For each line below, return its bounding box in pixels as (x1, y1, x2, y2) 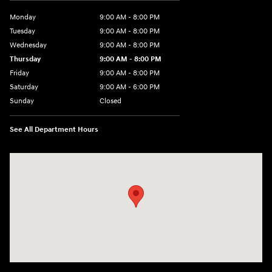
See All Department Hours (10, 124, 98, 134)
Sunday (10, 96, 34, 106)
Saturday (10, 82, 38, 92)
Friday (10, 68, 29, 78)
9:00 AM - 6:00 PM (100, 82, 160, 92)
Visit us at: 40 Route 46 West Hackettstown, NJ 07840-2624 (10, 154, 234, 165)
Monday (10, 12, 36, 22)
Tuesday (10, 26, 35, 36)
